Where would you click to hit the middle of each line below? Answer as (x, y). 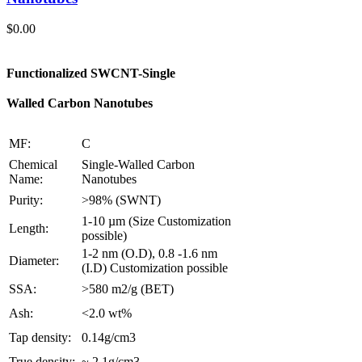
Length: (29, 229)
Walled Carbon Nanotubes (80, 103)
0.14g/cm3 (109, 338)
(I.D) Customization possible (155, 268)
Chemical (33, 165)
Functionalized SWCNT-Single (91, 73)
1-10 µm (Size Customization (156, 221)
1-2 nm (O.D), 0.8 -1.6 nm (149, 254)
